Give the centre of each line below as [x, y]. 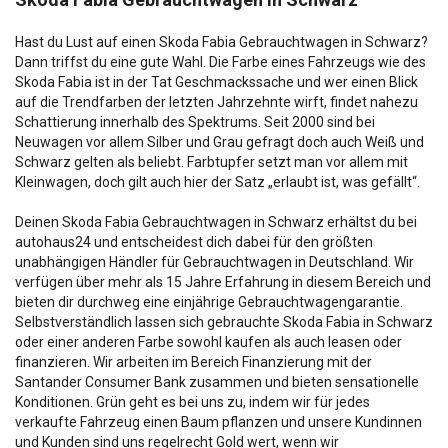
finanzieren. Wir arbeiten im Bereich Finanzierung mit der [193, 361]
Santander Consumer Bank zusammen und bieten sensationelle [217, 381]
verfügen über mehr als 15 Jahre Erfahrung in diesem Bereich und [223, 281]
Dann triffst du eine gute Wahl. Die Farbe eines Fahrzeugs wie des [220, 61]
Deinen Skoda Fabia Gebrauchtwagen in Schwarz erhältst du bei [216, 221]
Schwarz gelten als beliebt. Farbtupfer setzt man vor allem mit [211, 161]
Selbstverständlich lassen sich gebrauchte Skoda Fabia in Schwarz [224, 321]
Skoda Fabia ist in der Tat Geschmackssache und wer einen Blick [216, 81]
